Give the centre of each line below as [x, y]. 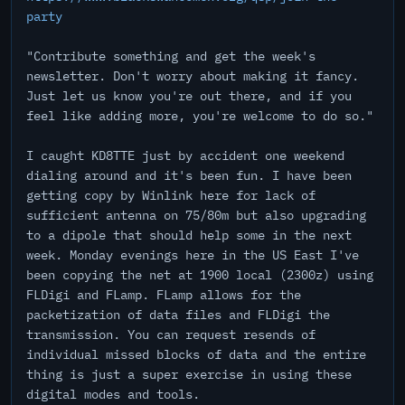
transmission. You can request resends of [171, 334]
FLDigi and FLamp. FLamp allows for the [164, 295]
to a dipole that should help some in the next [189, 235]
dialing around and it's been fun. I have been [189, 175]
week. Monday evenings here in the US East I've [193, 255]
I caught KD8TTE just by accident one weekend [185, 155]
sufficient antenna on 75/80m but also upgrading [196, 215]
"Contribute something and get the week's [171, 56]
